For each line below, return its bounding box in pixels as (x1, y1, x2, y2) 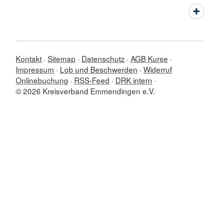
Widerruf (143, 64, 172, 75)
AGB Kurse (131, 53, 168, 64)
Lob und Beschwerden (60, 64, 137, 75)
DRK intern (115, 75, 152, 85)
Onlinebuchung (16, 75, 68, 85)
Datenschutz (82, 53, 125, 64)
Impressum (16, 64, 54, 75)
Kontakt (16, 53, 42, 64)
